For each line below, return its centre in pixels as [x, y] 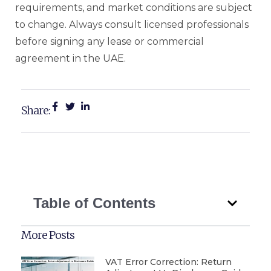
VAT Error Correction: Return [168, 262]
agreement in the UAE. [70, 58]
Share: [36, 110]
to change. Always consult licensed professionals [132, 24]
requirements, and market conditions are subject [134, 7]
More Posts [48, 235]
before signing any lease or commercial [109, 41]
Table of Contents [94, 203]
